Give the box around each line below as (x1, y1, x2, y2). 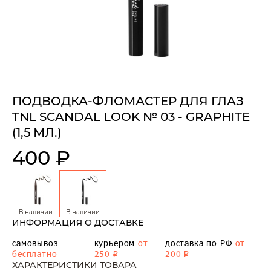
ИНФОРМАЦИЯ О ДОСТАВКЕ (12, 217, 143, 228)
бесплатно (12, 249, 57, 259)
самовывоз (12, 238, 58, 248)
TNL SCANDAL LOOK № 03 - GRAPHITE (12, 109, 250, 124)
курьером (94, 238, 139, 248)
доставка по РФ (165, 238, 235, 248)
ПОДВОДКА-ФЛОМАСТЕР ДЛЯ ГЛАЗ (12, 94, 244, 108)
